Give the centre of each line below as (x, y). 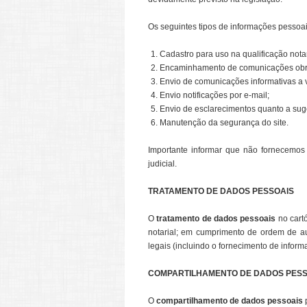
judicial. (162, 164)
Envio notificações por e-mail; (214, 95)
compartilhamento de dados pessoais (230, 301)
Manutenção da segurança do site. (224, 123)
